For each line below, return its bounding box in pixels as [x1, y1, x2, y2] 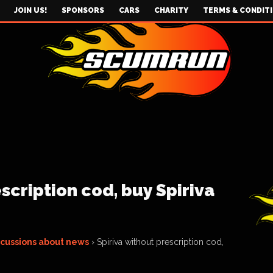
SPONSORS [62, 6, 104, 15]
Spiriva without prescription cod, [97, 237, 224, 247]
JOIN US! [14, 6, 47, 15]
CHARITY [154, 6, 188, 15]
